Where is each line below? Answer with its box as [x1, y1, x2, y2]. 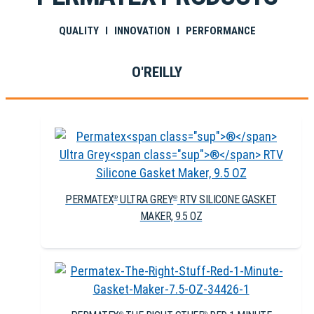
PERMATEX [65, 192, 114, 206]
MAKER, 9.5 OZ [139, 209, 203, 223]
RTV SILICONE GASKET [177, 192, 277, 206]
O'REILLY [132, 62, 182, 81]
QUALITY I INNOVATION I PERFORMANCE [58, 24, 256, 37]
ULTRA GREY [117, 192, 174, 206]
